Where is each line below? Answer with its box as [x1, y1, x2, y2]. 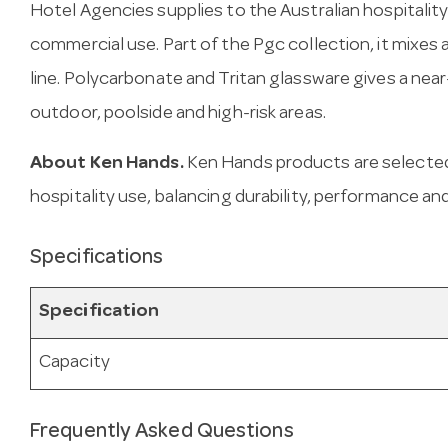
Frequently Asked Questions [30, 421, 294, 443]
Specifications [30, 248, 164, 270]
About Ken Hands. [30, 155, 184, 175]
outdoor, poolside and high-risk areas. [30, 105, 326, 125]
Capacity [39, 353, 110, 373]
